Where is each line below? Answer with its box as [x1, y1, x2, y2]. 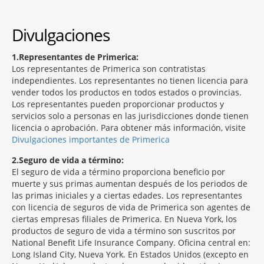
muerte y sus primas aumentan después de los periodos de [12, 178, 247, 189]
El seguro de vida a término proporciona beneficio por [12, 166, 225, 177]
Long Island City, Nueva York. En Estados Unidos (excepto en [12, 249, 249, 260]
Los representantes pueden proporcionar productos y [12, 98, 224, 110]
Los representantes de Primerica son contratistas [12, 63, 206, 74]
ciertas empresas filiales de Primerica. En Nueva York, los [12, 213, 237, 225]
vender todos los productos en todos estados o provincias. [12, 87, 242, 98]
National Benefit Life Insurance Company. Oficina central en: [12, 237, 250, 248]
